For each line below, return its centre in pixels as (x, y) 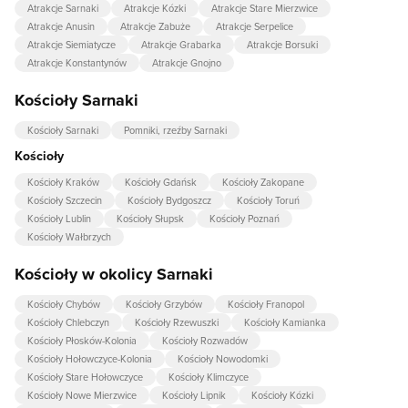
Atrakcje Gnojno (187, 63)
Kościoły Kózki (282, 395)
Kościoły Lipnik (194, 395)
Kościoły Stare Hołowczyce (85, 377)
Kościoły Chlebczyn (68, 322)
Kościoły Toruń (268, 200)
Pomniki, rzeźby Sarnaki (175, 130)
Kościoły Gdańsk (161, 182)
